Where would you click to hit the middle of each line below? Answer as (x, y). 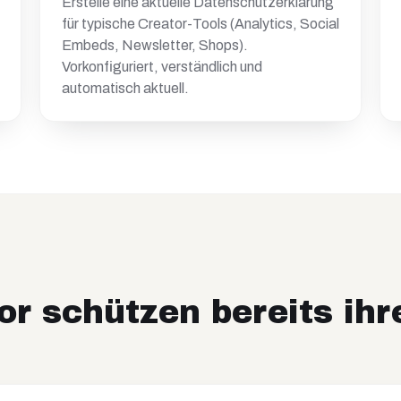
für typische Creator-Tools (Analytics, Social (200, 24)
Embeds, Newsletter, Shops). (155, 45)
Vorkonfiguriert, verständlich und (162, 67)
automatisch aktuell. (125, 88)
